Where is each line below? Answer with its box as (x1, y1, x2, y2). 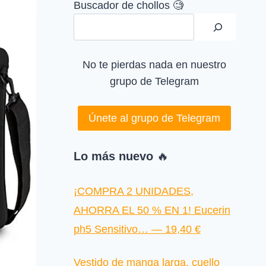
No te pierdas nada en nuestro (83, 58, 227, 71)
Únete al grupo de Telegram (88, 112, 221, 124)
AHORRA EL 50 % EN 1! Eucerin (73, 204, 230, 217)
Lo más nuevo (73, 150, 153, 163)
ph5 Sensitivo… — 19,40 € (73, 223, 201, 236)
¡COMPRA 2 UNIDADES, (73, 185, 194, 198)
